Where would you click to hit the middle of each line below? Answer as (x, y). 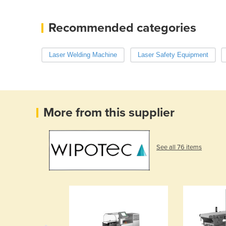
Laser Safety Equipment (173, 54)
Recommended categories (122, 27)
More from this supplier (109, 112)
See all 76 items (179, 147)
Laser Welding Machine (83, 54)
